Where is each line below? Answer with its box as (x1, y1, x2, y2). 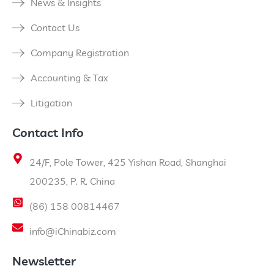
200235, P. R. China (29, 175, 115, 187)
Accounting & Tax (31, 72, 108, 84)
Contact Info (12, 125, 84, 140)
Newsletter (12, 253, 76, 268)
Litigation (31, 97, 72, 109)
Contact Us (31, 21, 80, 34)
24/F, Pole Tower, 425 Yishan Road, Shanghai (29, 156, 226, 168)
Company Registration (31, 46, 129, 59)
